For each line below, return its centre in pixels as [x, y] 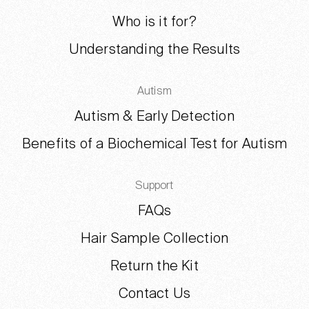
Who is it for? [154, 22]
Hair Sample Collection [154, 239]
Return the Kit [154, 267]
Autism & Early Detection [154, 117]
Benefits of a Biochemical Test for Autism [154, 144]
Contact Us [154, 294]
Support [154, 186]
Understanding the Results [154, 50]
